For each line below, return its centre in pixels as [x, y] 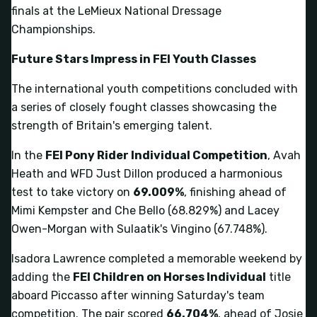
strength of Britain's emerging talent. [112, 125]
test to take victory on [72, 192]
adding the [42, 277]
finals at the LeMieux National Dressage [116, 11]
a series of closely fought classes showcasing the [144, 107]
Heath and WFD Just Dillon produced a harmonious [147, 173]
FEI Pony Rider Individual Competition [156, 155]
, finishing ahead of [235, 192]
